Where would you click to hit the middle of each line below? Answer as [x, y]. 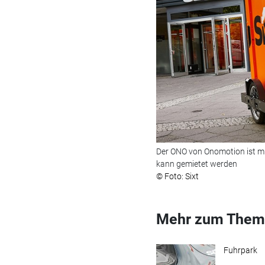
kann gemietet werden [197, 164]
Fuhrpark [241, 250]
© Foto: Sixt [178, 176]
